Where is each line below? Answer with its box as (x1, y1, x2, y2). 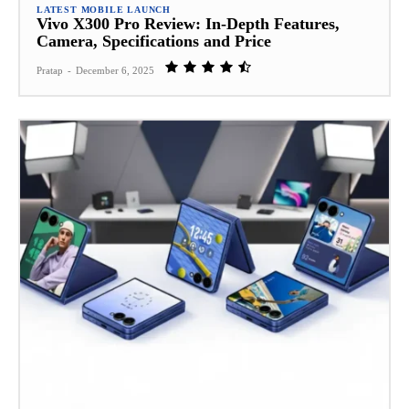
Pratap (37, 64, 63, 76)
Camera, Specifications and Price (37, 31, 271, 50)
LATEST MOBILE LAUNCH (37, 4, 171, 15)
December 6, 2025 (76, 64, 154, 76)
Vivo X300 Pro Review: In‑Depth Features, (37, 14, 340, 33)
